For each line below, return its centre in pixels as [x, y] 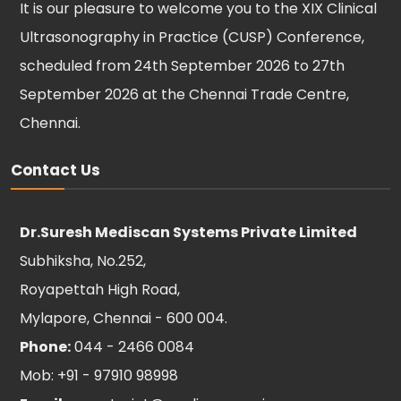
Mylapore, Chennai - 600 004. [124, 318]
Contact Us [55, 170]
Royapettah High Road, [100, 290]
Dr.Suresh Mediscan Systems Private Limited [188, 232]
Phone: [45, 347]
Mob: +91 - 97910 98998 [99, 375]
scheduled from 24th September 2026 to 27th [182, 66]
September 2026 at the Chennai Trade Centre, [184, 94]
